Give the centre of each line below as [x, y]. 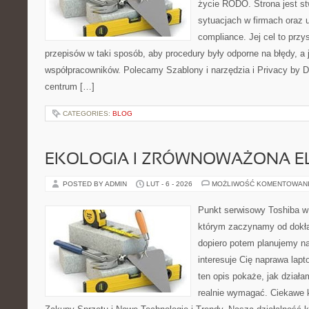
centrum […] [70, 87]
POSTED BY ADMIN [96, 184]
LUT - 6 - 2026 [169, 184]
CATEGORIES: [88, 113]
